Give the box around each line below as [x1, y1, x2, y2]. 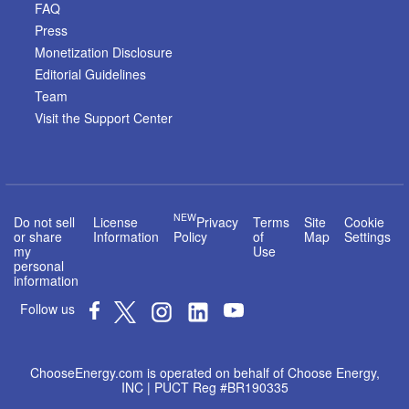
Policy [173, 226, 207, 246]
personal [13, 256, 64, 275]
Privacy [195, 212, 238, 231]
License [92, 212, 138, 231]
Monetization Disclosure [35, 42, 173, 61]
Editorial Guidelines [35, 64, 146, 83]
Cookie [343, 212, 384, 231]
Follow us [20, 299, 75, 318]
